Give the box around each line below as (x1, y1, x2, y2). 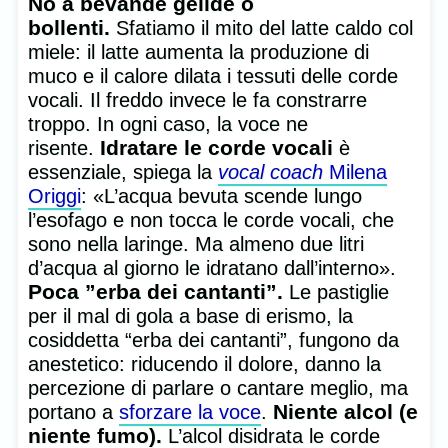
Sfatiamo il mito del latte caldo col (116, 17, 413, 40)
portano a (28, 401, 119, 424)
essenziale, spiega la (28, 161, 218, 184)
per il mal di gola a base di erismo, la (28, 305, 353, 328)
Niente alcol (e (273, 400, 418, 424)
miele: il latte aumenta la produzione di (28, 41, 369, 64)
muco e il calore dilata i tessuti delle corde (28, 65, 398, 88)
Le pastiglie (289, 281, 389, 304)
